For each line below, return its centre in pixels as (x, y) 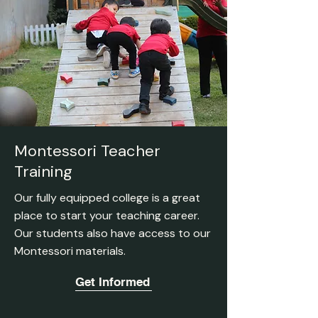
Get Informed (113, 282)
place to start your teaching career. (107, 215)
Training (43, 171)
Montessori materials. (71, 251)
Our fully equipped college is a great (107, 198)
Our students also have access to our (113, 233)
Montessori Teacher (87, 151)
